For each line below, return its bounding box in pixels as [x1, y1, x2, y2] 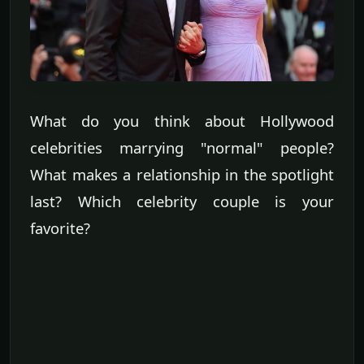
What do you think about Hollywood [30, 110, 334, 131]
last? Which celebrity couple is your [30, 190, 334, 211]
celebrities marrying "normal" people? [30, 136, 334, 158]
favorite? [30, 217, 90, 238]
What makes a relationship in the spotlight [30, 163, 334, 184]
